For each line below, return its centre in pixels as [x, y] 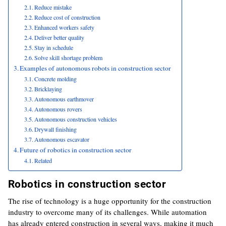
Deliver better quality [60, 37]
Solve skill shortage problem [69, 58]
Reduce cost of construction [68, 17]
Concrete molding [56, 79]
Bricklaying [48, 89]
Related [43, 160]
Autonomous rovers [59, 109]
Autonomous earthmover [64, 99]
